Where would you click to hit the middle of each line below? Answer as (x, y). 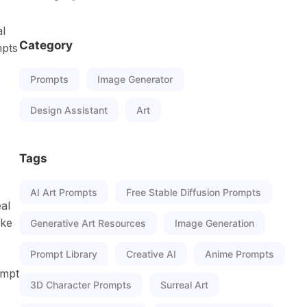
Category (46, 45)
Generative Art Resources (88, 223)
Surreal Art (184, 285)
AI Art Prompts (64, 192)
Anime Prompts (240, 254)
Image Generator (135, 79)
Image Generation (214, 223)
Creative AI (151, 254)
